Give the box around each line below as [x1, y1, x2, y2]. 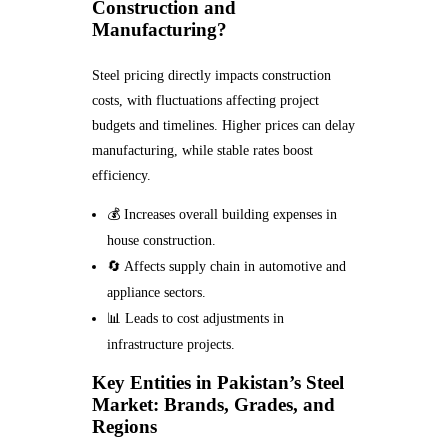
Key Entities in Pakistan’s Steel [91, 371, 344, 393]
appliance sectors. [107, 284, 207, 300]
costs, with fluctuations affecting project [91, 92, 319, 108]
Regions [91, 415, 157, 437]
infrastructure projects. [107, 336, 236, 352]
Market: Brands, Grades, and [91, 393, 335, 415]
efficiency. [91, 167, 151, 183]
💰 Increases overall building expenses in [107, 206, 338, 222]
